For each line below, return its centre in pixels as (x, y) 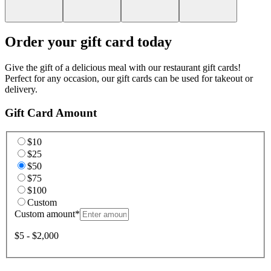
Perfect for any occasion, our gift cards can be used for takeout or (129, 79)
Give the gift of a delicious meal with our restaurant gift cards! (123, 68)
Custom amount (45, 214)
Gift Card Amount (51, 113)
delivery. (21, 90)
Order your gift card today (88, 42)
